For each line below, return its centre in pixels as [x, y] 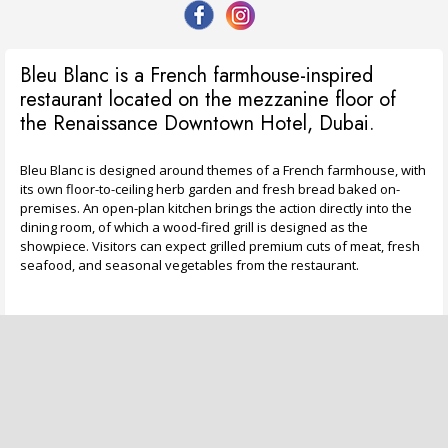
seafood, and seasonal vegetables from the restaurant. [189, 264]
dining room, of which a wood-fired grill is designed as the [194, 226]
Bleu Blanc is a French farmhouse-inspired [196, 75]
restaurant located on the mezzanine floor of [208, 99]
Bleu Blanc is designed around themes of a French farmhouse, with [223, 169]
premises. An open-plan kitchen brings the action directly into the [216, 207]
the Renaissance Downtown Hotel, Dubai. [197, 123]
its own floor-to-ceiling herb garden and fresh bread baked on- [210, 188]
